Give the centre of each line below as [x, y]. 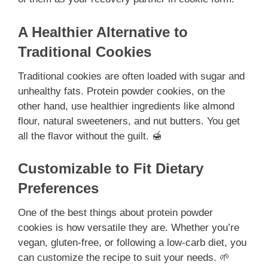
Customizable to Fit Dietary [111, 169]
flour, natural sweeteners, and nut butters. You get [129, 121]
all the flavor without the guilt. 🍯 [90, 136]
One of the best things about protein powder [115, 213]
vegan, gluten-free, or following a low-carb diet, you [132, 243]
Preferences [58, 188]
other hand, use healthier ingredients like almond [126, 106]
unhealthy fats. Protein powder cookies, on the [121, 91]
